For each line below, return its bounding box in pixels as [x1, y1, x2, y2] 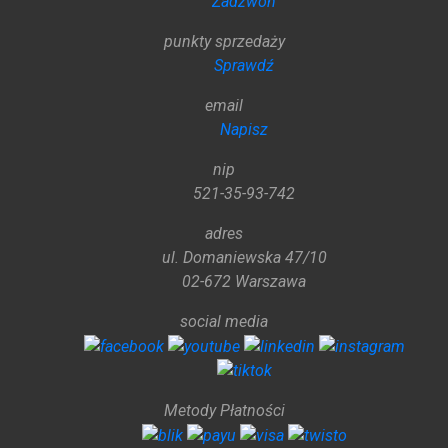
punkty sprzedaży [163, 31, 285, 51]
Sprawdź [214, 55, 274, 75]
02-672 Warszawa [182, 271, 306, 291]
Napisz [220, 119, 268, 139]
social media [180, 311, 268, 331]
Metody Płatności [163, 401, 285, 421]
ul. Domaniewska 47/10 [161, 247, 327, 267]
